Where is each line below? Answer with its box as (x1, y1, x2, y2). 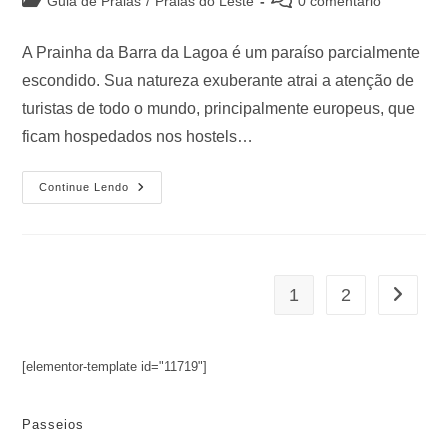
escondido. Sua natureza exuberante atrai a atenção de (22, 72, 415, 90)
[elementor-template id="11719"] (22, 359, 208, 375)
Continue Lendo (39, 181, 130, 194)
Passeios (22, 417, 85, 433)
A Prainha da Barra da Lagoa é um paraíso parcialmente (22, 44, 421, 62)
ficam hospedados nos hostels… (22, 128, 254, 146)
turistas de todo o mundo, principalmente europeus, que (22, 100, 416, 118)
